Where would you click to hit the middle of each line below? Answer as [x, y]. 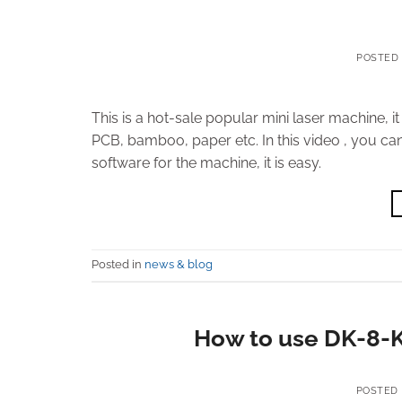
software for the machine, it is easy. [206, 162]
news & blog [179, 264]
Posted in [118, 264]
